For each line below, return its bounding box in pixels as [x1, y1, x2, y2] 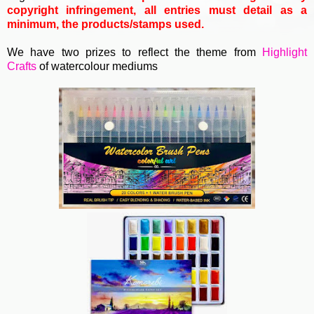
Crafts [7, 60, 36, 73]
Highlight [262, 46, 307, 59]
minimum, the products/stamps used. [7, 18, 204, 31]
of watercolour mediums [36, 60, 158, 73]
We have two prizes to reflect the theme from [7, 46, 262, 59]
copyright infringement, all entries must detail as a [7, 4, 307, 17]
